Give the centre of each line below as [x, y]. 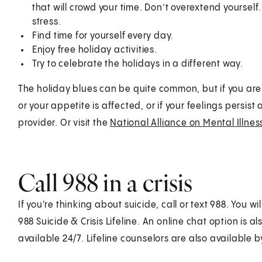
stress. [46, 22]
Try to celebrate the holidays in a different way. [137, 64]
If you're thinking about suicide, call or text [114, 205]
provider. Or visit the [64, 123]
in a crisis [146, 182]
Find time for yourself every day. [103, 36]
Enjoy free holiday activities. [94, 50]
